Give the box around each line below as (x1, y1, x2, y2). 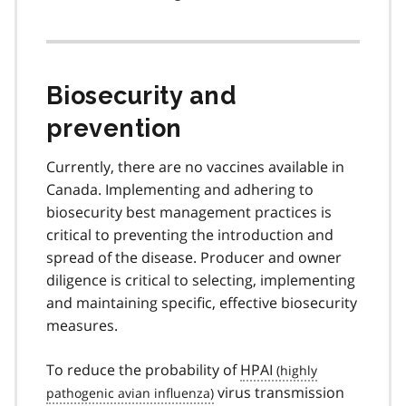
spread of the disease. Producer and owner (46, 246, 342, 267)
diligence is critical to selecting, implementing (46, 269, 355, 290)
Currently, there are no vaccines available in (46, 156, 344, 177)
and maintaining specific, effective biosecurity (46, 292, 357, 313)
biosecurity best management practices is (46, 201, 332, 222)
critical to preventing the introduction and (46, 224, 333, 245)
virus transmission (214, 382, 344, 402)
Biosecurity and (46, 81, 237, 110)
